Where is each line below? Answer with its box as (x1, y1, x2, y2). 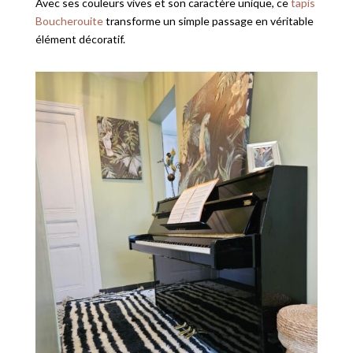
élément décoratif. (35, 32, 125, 46)
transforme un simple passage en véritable (102, 14, 314, 28)
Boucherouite (35, 14, 103, 28)
